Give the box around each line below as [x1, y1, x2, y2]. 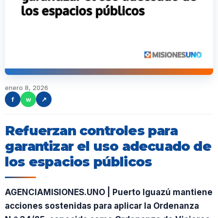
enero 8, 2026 [5, 84, 48, 91]
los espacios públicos [5, 154, 152, 170]
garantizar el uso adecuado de [5, 138, 211, 154]
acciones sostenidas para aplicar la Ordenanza [5, 201, 199, 211]
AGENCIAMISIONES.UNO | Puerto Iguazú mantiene [5, 187, 213, 197]
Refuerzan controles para [5, 123, 178, 139]
